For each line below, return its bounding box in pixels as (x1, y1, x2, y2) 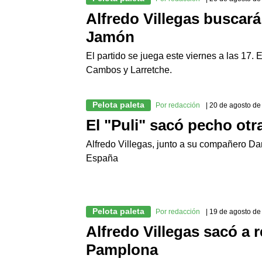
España (86, 153, 118, 164)
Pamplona (86, 241, 158, 259)
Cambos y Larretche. (86, 65, 172, 75)
